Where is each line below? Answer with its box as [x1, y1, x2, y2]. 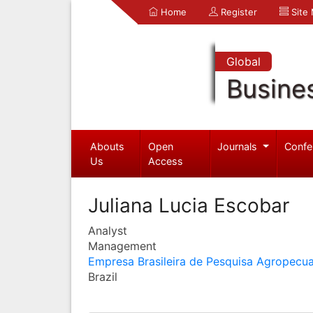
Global [226, 54, 261, 68]
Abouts [89, 140, 124, 152]
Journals [217, 140, 261, 152]
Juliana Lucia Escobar [88, 193, 289, 217]
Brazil [88, 269, 117, 284]
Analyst [88, 223, 127, 238]
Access [148, 154, 184, 167]
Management [88, 238, 156, 253]
